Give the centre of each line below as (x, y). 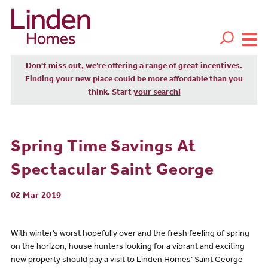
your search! (157, 93)
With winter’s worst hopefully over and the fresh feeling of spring (130, 235)
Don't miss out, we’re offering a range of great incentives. (134, 67)
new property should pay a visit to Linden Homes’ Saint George (127, 261)
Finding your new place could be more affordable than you (134, 80)
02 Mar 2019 (36, 196)
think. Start (110, 93)
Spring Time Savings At (103, 148)
